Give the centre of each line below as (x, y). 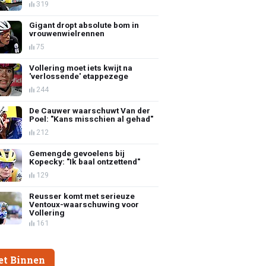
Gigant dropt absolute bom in (84, 25)
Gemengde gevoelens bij (77, 153)
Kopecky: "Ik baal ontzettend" (85, 161)
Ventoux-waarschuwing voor (84, 204)
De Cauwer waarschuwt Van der (90, 110)
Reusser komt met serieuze (82, 196)
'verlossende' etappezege (79, 76)
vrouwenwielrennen (67, 33)
